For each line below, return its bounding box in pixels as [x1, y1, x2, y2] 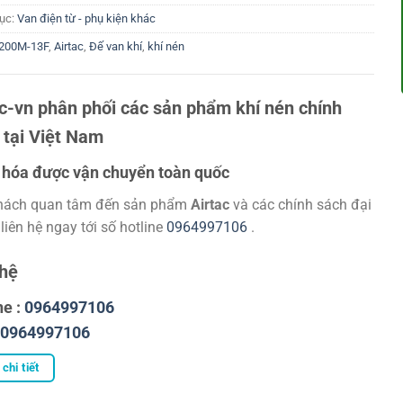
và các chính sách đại [228, 196, 372, 214]
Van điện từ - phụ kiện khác [16, 12, 156, 26]
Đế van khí [88, 40, 142, 54]
